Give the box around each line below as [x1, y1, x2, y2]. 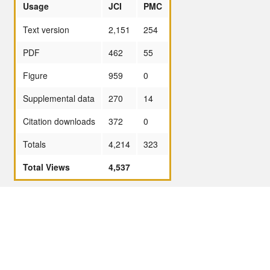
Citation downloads [23, 115, 95, 127]
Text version [23, 23, 69, 36]
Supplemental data [23, 92, 95, 104]
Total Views [23, 160, 70, 173]
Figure [23, 69, 48, 81]
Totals [23, 137, 46, 150]
